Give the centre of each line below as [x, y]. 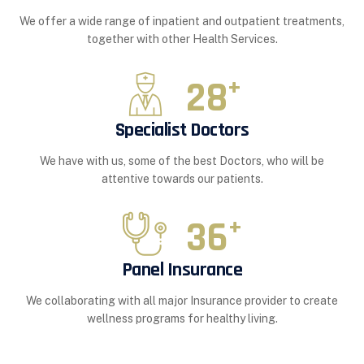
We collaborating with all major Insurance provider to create [182, 300]
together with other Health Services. [182, 39]
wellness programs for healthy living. [182, 318]
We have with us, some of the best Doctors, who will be [182, 160]
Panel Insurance [182, 269]
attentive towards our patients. [182, 178]
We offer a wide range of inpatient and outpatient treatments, [182, 21]
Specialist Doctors [182, 130]
